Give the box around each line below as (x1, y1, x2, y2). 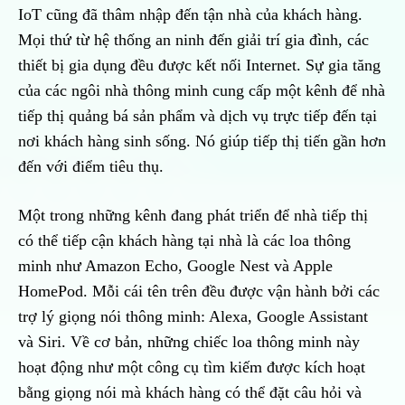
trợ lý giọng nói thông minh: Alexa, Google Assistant (18, 307, 368, 326)
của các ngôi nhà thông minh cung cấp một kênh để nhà (18, 81, 385, 100)
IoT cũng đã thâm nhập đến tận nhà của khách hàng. (18, 5, 363, 24)
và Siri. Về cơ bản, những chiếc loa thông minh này (18, 333, 360, 352)
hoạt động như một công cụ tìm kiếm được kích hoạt (18, 358, 365, 377)
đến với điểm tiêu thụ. (18, 157, 168, 176)
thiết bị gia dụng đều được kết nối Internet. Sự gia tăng (18, 56, 381, 75)
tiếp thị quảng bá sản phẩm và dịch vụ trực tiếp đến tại (18, 107, 377, 126)
